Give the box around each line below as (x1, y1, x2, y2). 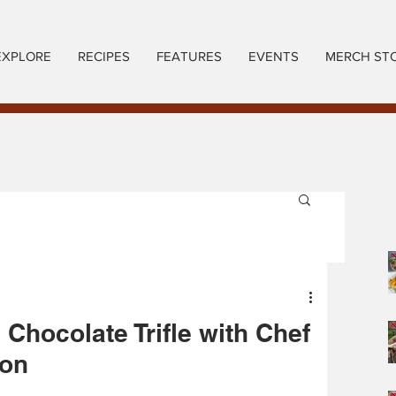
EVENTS (248, 49, 299, 64)
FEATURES (156, 49, 222, 64)
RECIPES (78, 49, 130, 64)
